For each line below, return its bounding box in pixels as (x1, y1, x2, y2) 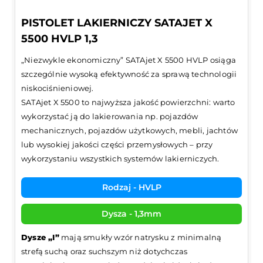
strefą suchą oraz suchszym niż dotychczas (21, 246, 188, 256)
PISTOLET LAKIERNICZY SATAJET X (21, 16, 213, 29)
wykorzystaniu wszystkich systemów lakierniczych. (21, 153, 220, 163)
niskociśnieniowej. (21, 83, 94, 93)
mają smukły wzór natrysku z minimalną (59, 232, 222, 242)
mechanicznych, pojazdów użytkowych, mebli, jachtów (21, 125, 238, 135)
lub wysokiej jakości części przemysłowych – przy (21, 139, 213, 149)
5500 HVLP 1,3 (21, 32, 98, 45)
